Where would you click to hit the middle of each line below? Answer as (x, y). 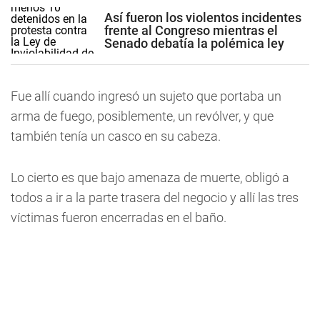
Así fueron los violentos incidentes (203, 17)
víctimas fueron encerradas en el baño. (119, 217)
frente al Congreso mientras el (191, 30)
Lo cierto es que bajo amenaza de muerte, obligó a (150, 177)
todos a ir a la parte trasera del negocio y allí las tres (155, 197)
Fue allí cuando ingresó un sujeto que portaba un (146, 96)
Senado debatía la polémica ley (194, 43)
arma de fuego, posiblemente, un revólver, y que (142, 116)
